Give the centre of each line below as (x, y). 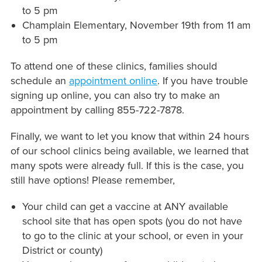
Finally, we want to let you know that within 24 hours (130, 137)
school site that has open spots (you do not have (132, 221)
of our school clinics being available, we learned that (129, 151)
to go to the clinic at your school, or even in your (132, 236)
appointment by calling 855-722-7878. (99, 110)
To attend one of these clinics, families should (113, 66)
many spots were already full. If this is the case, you (127, 166)
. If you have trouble (202, 81)
